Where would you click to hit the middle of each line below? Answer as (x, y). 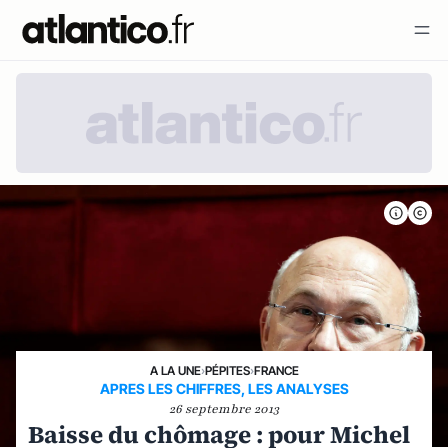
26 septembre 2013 (224, 409)
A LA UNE (175, 370)
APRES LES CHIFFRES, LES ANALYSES (224, 388)
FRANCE (276, 370)
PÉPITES (227, 370)
